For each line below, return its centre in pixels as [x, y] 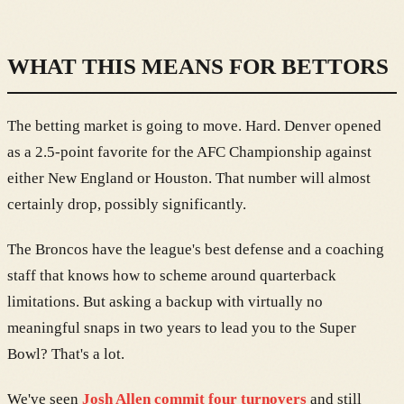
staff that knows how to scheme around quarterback [172, 275]
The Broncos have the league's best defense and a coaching [196, 249]
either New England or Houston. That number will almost [189, 178]
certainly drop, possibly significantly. [127, 204]
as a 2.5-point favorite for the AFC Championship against [189, 151]
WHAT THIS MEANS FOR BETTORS [198, 66]
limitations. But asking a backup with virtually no [165, 301]
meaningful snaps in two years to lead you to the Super [182, 327]
